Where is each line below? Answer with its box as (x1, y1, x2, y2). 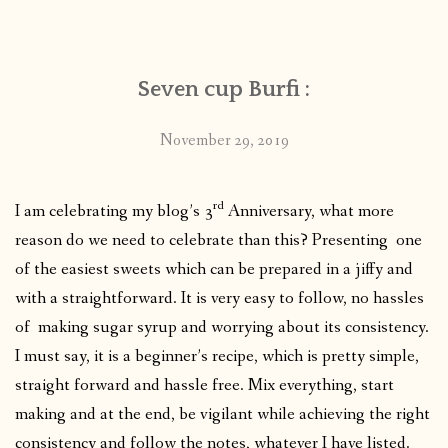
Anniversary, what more (224, 199, 394, 223)
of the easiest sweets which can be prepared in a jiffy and (15, 257, 413, 281)
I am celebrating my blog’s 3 (15, 199, 213, 223)
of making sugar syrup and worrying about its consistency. (15, 315, 429, 339)
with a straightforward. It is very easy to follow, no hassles (15, 286, 424, 310)
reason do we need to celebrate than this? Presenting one (15, 228, 422, 252)
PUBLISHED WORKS (21, 82, 165, 101)
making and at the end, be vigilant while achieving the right (15, 402, 430, 426)
